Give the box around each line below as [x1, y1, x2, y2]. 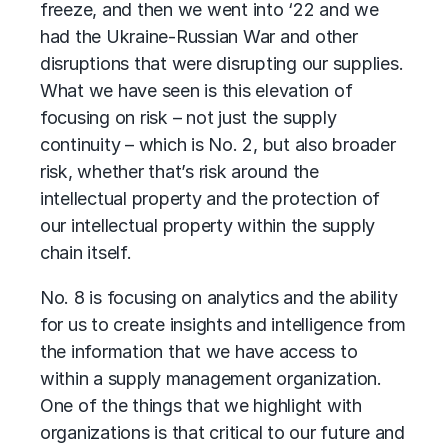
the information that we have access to [40, 341, 358, 362]
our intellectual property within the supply [40, 215, 376, 236]
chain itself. [40, 242, 132, 263]
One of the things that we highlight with [40, 395, 362, 416]
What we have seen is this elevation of [40, 80, 353, 101]
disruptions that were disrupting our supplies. [40, 53, 404, 74]
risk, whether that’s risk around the [40, 161, 319, 182]
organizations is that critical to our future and [40, 422, 405, 443]
